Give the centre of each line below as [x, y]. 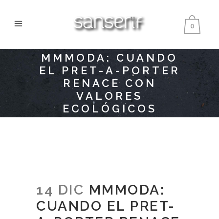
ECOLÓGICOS [109, 109]
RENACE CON [109, 83]
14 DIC [60, 190]
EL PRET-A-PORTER [109, 70]
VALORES [109, 96]
